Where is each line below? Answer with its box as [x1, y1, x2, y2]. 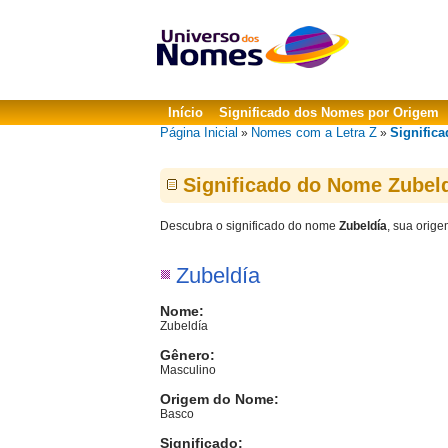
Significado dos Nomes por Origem [219, 105, 439, 120]
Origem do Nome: [160, 391, 279, 407]
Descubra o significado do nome [160, 219, 339, 233]
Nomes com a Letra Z [251, 125, 377, 140]
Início [168, 105, 203, 120]
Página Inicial [160, 125, 238, 140]
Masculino [160, 363, 216, 377]
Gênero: [160, 347, 215, 363]
